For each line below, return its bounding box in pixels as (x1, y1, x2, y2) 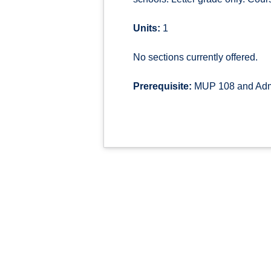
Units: (133, 23, 160, 33)
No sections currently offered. (133, 52, 258, 62)
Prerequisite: (133, 81, 192, 91)
